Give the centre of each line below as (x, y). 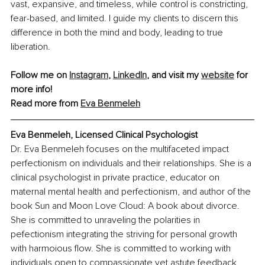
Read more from (44, 104)
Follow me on (40, 75)
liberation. (30, 47)
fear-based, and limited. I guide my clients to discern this (126, 19)
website (218, 75)
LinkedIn (130, 75)
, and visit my (174, 75)
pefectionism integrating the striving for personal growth (125, 235)
